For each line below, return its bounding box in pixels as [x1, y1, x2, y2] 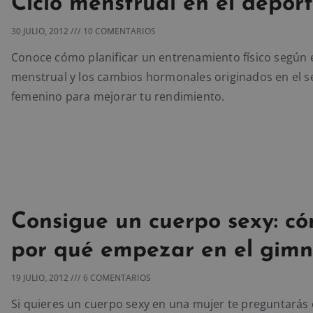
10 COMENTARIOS [81, 24, 156, 37]
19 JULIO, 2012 [11, 272, 71, 284]
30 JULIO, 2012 [11, 24, 71, 37]
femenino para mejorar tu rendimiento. [11, 88, 225, 104]
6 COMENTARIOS [81, 272, 151, 284]
